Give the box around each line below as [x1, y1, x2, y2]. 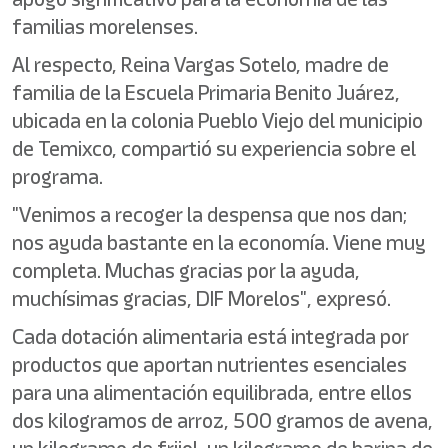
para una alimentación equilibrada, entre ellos [12, 378, 412, 407]
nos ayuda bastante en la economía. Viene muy [12, 228, 426, 257]
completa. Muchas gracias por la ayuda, [12, 256, 360, 285]
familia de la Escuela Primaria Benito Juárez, [12, 78, 400, 107]
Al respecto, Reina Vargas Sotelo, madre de [12, 50, 389, 79]
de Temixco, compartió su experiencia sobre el [12, 134, 416, 163]
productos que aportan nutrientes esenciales [12, 350, 407, 379]
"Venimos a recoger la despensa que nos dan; [12, 200, 407, 229]
